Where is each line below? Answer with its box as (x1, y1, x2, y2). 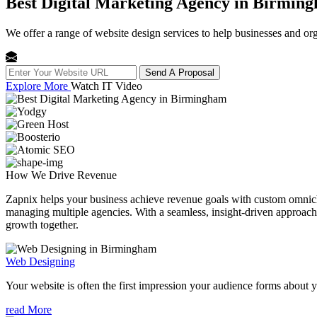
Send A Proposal (145, 67, 214, 78)
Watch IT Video (71, 79, 142, 92)
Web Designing (6, 255, 75, 267)
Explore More (6, 79, 71, 92)
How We (6, 168, 49, 181)
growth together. (6, 218, 79, 231)
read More (6, 303, 52, 316)
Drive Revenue (49, 168, 117, 181)
